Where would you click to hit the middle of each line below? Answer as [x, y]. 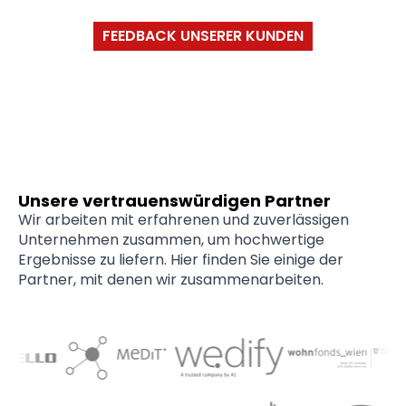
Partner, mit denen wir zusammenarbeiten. [171, 280]
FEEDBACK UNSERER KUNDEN [203, 36]
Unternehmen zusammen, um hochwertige [171, 240]
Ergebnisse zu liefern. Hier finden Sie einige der [181, 260]
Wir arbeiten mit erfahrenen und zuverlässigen [184, 220]
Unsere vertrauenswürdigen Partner [174, 201]
